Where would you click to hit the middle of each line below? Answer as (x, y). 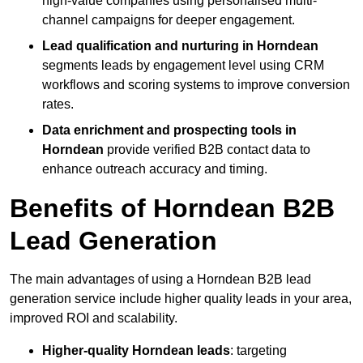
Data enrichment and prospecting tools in (169, 130)
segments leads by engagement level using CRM (183, 65)
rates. (58, 104)
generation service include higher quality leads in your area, (181, 298)
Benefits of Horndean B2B (172, 208)
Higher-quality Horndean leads (136, 350)
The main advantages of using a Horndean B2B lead (160, 279)
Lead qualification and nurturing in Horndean (180, 45)
